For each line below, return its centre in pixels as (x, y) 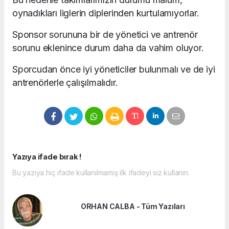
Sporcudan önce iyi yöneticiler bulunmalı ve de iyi (114, 69)
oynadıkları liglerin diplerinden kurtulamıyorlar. (106, 13)
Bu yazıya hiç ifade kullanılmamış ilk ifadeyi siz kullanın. (101, 172)
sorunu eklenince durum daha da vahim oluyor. (108, 48)
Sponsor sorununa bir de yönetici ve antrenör (105, 34)
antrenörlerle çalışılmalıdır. (65, 82)
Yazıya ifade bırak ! (47, 156)
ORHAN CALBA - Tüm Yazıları (133, 207)
